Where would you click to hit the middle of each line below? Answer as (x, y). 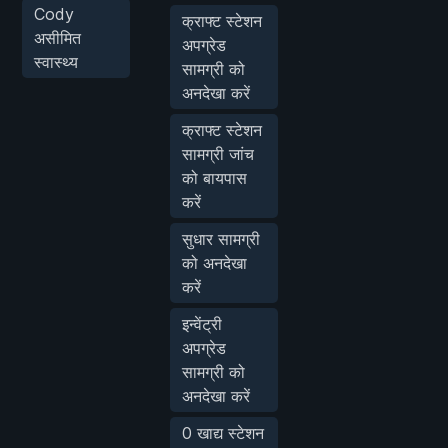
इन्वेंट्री (202, 323)
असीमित (57, 37)
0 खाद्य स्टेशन (223, 432)
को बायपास (214, 177)
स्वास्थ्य (56, 61)
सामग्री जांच (218, 153)
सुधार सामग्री (221, 238)
